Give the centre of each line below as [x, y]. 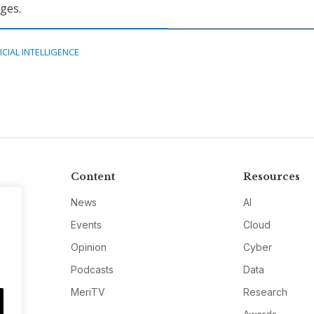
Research [266, 292]
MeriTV [88, 292]
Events [86, 225]
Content [93, 177]
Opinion [88, 247]
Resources [272, 177]
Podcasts [92, 270]
